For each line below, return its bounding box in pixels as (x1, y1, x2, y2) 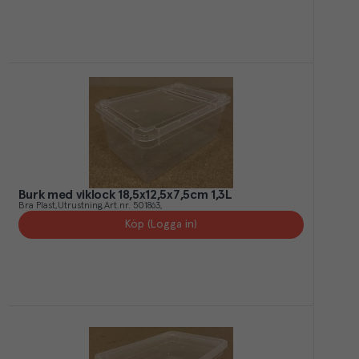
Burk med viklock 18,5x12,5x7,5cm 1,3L (18, 188, 232, 202)
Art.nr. (103, 201, 131, 212)
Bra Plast (18, 201, 55, 212)
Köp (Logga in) (124, 219, 197, 231)
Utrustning (57, 201, 102, 212)
